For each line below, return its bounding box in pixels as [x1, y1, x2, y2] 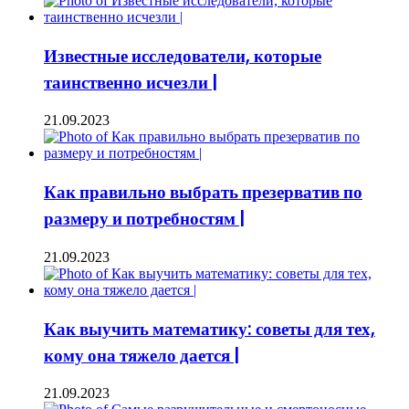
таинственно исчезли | [44, 69, 217, 95]
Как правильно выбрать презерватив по [44, 180, 362, 205]
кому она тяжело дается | [44, 342, 239, 368]
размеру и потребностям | [44, 206, 245, 232]
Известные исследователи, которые [44, 43, 321, 68]
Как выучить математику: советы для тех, [44, 316, 375, 341]
